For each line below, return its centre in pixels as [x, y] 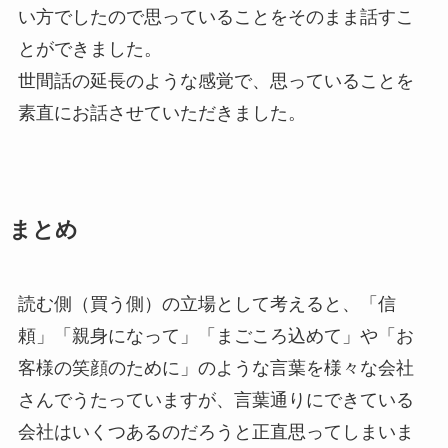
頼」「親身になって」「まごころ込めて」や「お [215, 335]
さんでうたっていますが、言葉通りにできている [215, 399]
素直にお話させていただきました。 [161, 112]
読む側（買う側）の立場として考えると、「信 [206, 303]
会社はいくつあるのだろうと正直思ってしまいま [215, 431]
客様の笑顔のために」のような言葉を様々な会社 [215, 367]
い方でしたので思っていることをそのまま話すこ [215, 16]
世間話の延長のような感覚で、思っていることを [215, 80]
